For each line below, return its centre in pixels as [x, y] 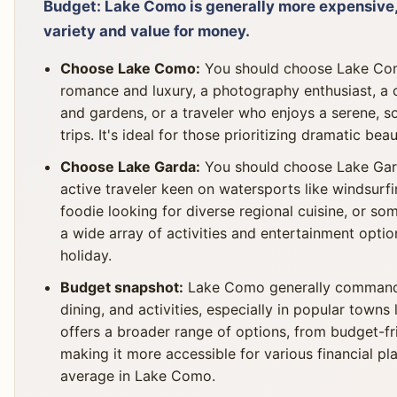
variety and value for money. [147, 31]
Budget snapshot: [122, 288]
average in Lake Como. [138, 376]
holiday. [86, 256]
